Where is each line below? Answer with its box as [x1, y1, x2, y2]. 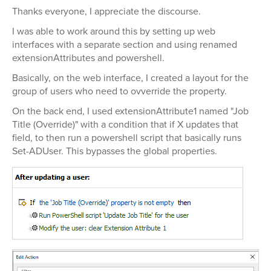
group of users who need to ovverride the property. [12, 84, 227, 97]
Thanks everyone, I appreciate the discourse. [12, 4, 201, 18]
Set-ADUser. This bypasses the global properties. [12, 144, 217, 157]
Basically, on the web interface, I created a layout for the [12, 71, 249, 84]
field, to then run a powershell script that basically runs [12, 131, 241, 144]
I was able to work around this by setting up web [12, 24, 215, 38]
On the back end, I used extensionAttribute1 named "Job [12, 104, 249, 117]
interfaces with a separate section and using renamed [12, 38, 237, 51]
